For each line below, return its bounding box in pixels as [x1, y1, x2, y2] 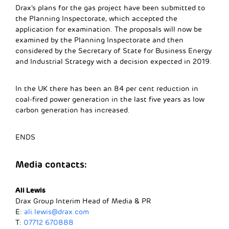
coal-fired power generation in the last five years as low [15, 95, 204, 104]
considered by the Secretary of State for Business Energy [15, 46, 212, 55]
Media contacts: [15, 158, 87, 170]
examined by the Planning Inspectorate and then [15, 35, 184, 44]
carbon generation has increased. [15, 105, 130, 114]
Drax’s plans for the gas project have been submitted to [15, 3, 205, 12]
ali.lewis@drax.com [24, 207, 89, 216]
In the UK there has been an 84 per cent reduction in [15, 84, 198, 93]
